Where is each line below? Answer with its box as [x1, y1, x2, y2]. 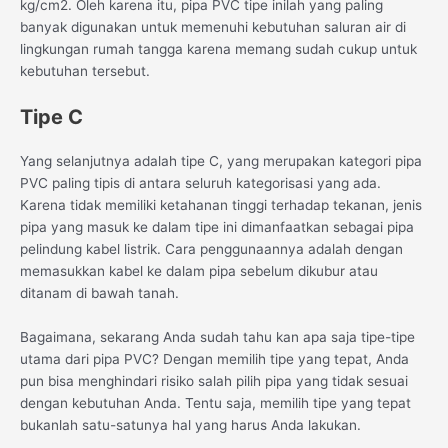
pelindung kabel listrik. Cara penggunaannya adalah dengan [20, 241, 403, 258]
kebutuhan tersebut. [20, 63, 150, 80]
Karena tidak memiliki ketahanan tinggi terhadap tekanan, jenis [20, 197, 422, 214]
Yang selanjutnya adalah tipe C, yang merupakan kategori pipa [20, 153, 422, 170]
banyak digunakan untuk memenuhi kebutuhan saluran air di [20, 19, 406, 36]
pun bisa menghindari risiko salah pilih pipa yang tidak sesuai [20, 372, 408, 389]
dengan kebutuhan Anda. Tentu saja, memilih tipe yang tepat [20, 394, 411, 411]
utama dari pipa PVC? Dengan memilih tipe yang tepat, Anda [20, 350, 409, 367]
